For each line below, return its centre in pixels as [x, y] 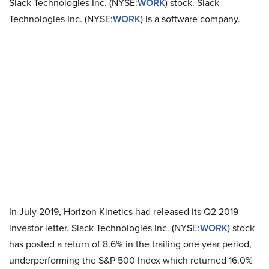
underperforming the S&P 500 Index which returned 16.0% [131, 260]
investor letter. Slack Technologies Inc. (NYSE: [104, 228]
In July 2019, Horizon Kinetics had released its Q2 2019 [124, 212]
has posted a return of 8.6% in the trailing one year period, [130, 244]
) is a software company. [190, 19]
